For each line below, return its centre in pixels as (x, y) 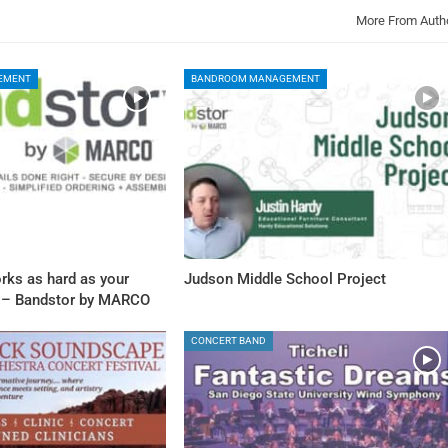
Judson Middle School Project (285, 279)
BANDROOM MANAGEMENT (256, 79)
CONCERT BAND (229, 341)
